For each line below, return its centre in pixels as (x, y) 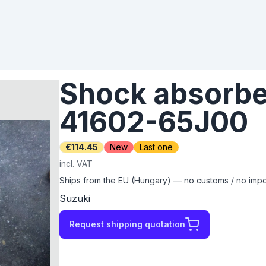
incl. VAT (76, 164)
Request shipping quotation (127, 224)
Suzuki (75, 198)
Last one (156, 147)
